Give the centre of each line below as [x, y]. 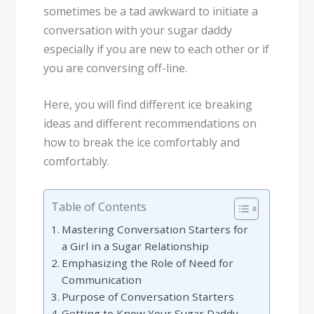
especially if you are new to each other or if [157, 49]
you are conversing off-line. [116, 68]
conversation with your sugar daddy [138, 30]
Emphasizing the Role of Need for [148, 262]
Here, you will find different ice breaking [148, 105]
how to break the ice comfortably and [142, 143]
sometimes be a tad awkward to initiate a [151, 11]
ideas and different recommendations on [150, 124]
